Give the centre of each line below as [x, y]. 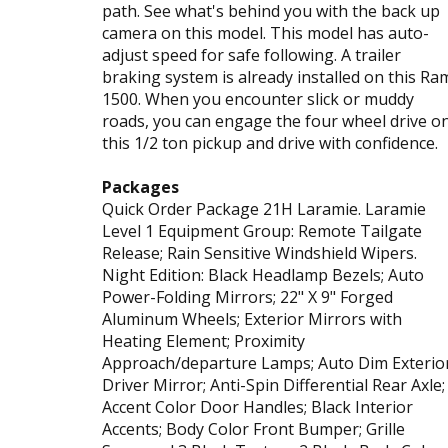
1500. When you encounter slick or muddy [258, 98]
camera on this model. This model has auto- [265, 32]
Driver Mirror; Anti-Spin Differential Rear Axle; [273, 384]
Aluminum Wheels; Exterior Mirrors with [252, 318]
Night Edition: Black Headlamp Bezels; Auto [263, 274]
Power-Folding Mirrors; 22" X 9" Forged [247, 296]
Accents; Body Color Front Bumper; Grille [253, 428]
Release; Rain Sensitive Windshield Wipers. [259, 252]
